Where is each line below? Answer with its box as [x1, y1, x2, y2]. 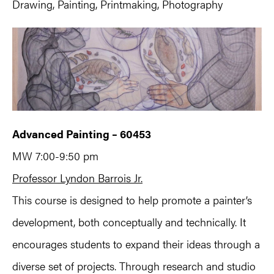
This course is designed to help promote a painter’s [12, 191, 252, 207]
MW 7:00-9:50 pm [12, 147, 98, 163]
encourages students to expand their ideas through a [12, 235, 260, 251]
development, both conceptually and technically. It [12, 213, 246, 229]
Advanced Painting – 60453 [12, 125, 151, 141]
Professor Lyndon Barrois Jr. [12, 169, 143, 185]
